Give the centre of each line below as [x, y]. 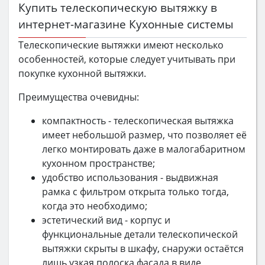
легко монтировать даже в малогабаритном [144, 149]
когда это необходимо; [95, 206]
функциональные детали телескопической [140, 234]
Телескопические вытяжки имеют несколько [121, 45]
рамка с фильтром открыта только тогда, [135, 191]
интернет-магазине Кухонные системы [126, 24]
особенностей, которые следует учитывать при [127, 59]
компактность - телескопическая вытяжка [138, 120]
